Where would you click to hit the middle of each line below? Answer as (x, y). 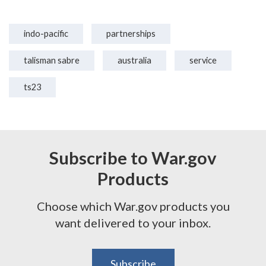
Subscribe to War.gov (133, 157)
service (203, 60)
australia (134, 60)
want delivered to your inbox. (133, 222)
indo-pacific (46, 33)
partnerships (131, 33)
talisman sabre (52, 60)
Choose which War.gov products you (133, 206)
